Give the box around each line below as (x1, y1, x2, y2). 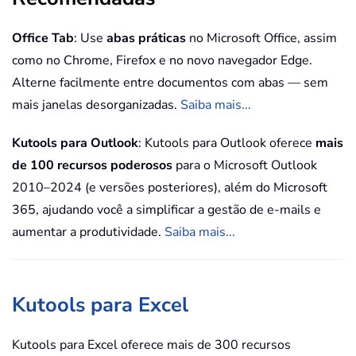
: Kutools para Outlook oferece (138, 134, 315, 153)
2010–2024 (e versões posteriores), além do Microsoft (12, 179, 327, 197)
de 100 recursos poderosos (12, 157, 172, 175)
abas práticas (106, 29, 186, 48)
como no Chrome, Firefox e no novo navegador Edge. (12, 52, 312, 70)
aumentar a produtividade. (12, 223, 164, 242)
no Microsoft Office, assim (186, 29, 337, 48)
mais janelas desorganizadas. (12, 96, 180, 114)
